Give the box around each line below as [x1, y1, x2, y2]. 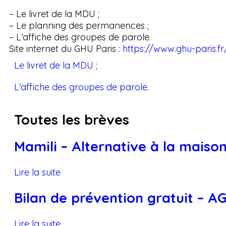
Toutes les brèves [14, 111, 129, 128]
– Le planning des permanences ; [9, 20, 149, 31]
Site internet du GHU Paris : [9, 43, 123, 54]
